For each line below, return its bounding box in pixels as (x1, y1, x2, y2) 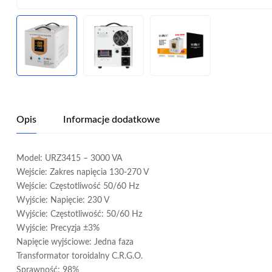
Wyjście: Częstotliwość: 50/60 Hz (16, 209, 142, 219)
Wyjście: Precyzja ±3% (16, 223, 100, 233)
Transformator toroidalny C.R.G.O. (16, 251, 143, 260)
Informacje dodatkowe (63, 114, 160, 124)
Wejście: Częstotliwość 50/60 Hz (16, 182, 139, 191)
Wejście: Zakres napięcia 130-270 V (16, 168, 149, 177)
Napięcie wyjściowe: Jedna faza (16, 237, 134, 246)
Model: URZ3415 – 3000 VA (16, 154, 122, 163)
